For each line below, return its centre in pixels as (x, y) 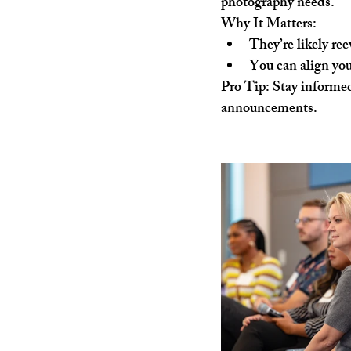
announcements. (269, 110)
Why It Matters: (269, 25)
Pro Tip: (245, 89)
